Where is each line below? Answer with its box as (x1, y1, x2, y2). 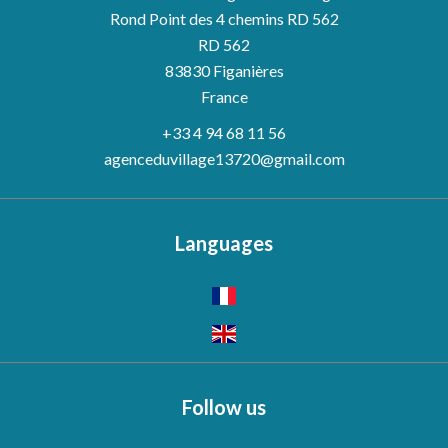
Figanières (209, 61, 284, 80)
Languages (175, 231, 273, 255)
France (200, 87, 248, 106)
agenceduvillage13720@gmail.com (103, 149, 345, 168)
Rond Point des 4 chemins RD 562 (109, 9, 339, 28)
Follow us (182, 394, 266, 419)
